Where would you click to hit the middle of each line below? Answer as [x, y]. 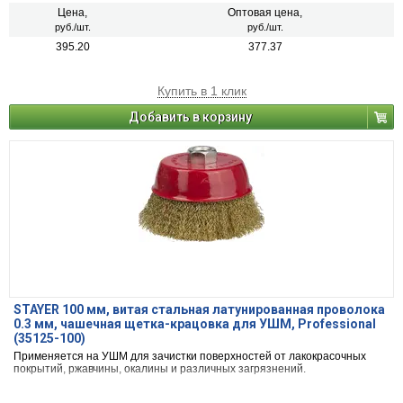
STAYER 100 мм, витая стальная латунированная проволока [199, 310]
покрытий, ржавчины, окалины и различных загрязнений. [160, 369]
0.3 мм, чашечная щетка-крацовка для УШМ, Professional [195, 324]
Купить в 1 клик [201, 91]
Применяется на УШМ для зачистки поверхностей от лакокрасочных [190, 357]
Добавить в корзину [190, 117]
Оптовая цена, [265, 13]
